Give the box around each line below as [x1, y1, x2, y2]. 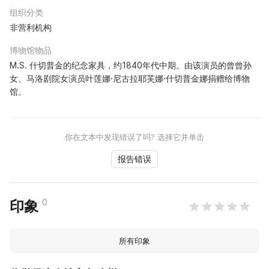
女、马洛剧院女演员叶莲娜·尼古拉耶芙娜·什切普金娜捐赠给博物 [10, 73, 250, 83]
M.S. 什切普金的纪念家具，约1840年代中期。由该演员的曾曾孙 [10, 60, 252, 70]
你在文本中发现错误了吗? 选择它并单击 [65, 132, 204, 142]
